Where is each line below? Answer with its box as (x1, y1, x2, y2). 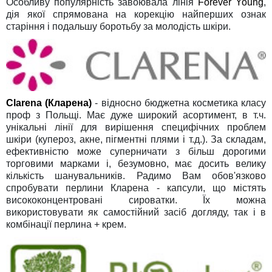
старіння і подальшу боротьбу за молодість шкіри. (6, 21, 231, 32)
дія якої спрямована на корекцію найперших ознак (6, 8, 266, 19)
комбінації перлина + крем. (6, 219, 126, 229)
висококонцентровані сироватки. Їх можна (6, 194, 266, 205)
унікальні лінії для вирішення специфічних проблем (6, 121, 266, 132)
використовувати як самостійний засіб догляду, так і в (6, 206, 266, 217)
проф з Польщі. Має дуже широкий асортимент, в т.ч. (6, 109, 266, 120)
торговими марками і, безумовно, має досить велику (6, 158, 266, 169)
